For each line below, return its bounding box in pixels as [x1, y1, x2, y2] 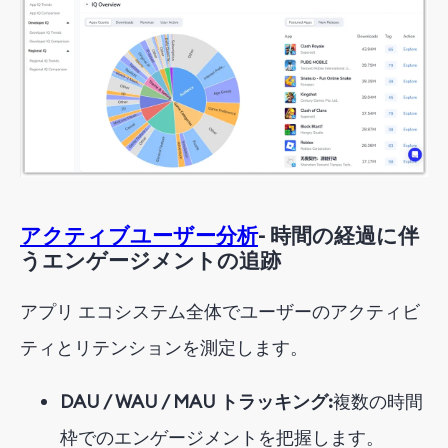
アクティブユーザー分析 [20, 221, 258, 249]
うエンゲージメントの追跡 [20, 246, 281, 274]
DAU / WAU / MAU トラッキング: [60, 389, 333, 413]
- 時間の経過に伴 [258, 221, 419, 249]
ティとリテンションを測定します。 [20, 335, 308, 359]
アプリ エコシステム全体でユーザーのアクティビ [20, 299, 420, 323]
